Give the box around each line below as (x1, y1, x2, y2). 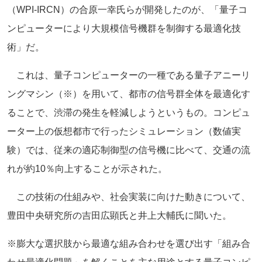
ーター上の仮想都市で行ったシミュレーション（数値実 (7, 126, 241, 136)
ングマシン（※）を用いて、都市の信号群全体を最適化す (7, 88, 250, 99)
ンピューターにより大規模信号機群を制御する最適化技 (7, 23, 241, 33)
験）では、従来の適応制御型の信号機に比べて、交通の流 (7, 144, 250, 155)
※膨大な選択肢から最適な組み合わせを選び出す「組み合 (7, 238, 250, 249)
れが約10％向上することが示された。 (7, 163, 167, 174)
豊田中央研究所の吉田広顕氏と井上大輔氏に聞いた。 (7, 210, 232, 220)
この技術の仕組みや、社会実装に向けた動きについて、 (7, 191, 250, 202)
